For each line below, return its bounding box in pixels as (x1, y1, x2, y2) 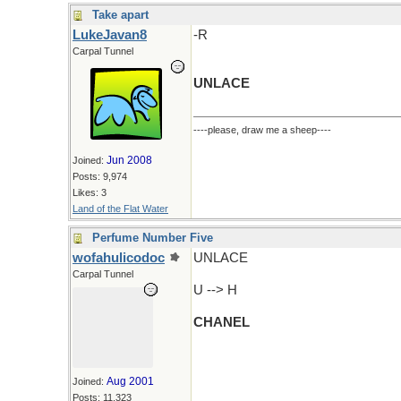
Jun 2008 (107, 154, 152, 166)
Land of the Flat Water (73, 203, 168, 214)
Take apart (92, 8, 149, 21)
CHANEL (193, 315, 250, 329)
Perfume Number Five (92, 231, 213, 244)
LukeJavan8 (73, 28, 147, 42)
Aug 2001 (107, 375, 154, 388)
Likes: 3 (73, 187, 107, 198)
